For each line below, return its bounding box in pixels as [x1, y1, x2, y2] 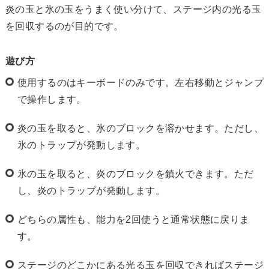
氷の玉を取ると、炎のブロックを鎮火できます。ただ [17, 168, 254, 179]
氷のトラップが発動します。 [17, 139, 146, 150]
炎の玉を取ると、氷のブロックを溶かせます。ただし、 [17, 122, 264, 133]
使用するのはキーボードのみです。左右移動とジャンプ [17, 77, 264, 88]
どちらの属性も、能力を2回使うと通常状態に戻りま [17, 214, 250, 225]
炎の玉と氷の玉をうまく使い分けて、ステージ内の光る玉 [5, 4, 262, 14]
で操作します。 [17, 94, 86, 104]
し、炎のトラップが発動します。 [17, 185, 165, 196]
